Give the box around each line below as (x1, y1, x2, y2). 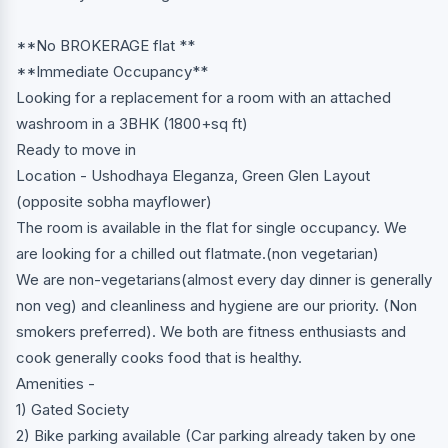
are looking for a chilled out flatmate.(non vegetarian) (16, 243, 379, 263)
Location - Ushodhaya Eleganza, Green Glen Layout (16, 165, 370, 185)
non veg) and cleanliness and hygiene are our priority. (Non (16, 295, 417, 315)
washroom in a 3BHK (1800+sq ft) (16, 113, 248, 133)
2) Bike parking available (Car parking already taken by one (16, 425, 416, 445)
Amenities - (16, 373, 95, 393)
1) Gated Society (16, 399, 129, 419)
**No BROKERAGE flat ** (16, 35, 195, 55)
